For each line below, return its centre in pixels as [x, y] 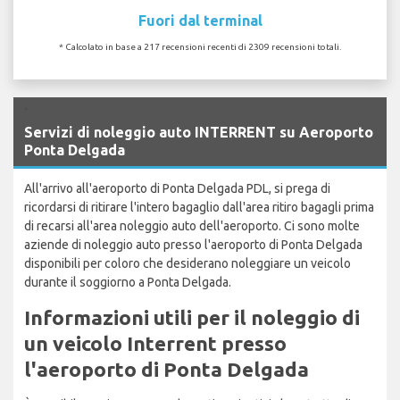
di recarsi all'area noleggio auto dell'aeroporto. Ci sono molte [192, 225]
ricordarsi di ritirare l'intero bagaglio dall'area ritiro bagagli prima [199, 207]
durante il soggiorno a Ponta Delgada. [128, 282]
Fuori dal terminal [200, 20]
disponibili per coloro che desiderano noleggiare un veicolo [187, 263]
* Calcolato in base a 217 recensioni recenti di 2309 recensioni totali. [200, 46]
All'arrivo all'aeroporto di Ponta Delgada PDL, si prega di [177, 188]
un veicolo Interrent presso [155, 343]
